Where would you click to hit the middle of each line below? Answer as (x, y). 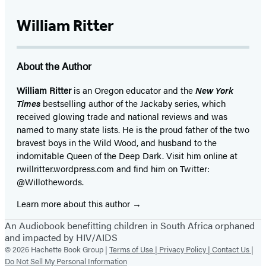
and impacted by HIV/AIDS (61, 237)
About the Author (54, 66)
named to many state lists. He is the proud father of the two (133, 129)
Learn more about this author (75, 203)
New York (214, 90)
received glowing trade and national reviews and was (122, 116)
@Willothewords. (50, 181)
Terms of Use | (134, 249)
